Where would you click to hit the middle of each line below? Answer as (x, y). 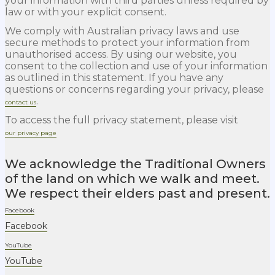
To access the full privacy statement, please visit (122, 120)
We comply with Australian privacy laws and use (122, 31)
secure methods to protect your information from (127, 42)
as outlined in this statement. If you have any (114, 77)
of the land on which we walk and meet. (132, 179)
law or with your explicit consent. (86, 12)
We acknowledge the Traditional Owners (135, 164)
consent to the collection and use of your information (136, 66)
